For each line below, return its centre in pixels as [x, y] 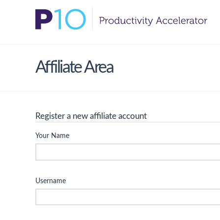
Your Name [52, 136]
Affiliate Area [74, 68]
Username [51, 181]
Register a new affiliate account [91, 116]
